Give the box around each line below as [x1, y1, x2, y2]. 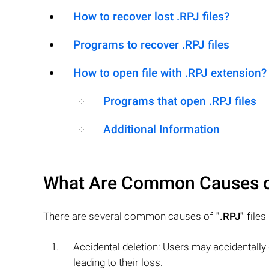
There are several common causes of [43, 210, 216, 222]
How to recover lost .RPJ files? [73, 10, 229, 23]
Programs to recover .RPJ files [73, 38, 229, 52]
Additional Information [103, 122, 220, 136]
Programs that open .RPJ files [103, 94, 256, 108]
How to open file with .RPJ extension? [73, 66, 267, 80]
